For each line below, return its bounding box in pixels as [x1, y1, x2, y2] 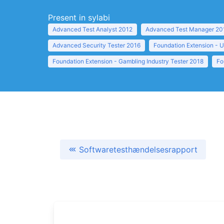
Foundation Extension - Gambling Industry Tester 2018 [52, 57, 203, 65]
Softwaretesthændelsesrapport [79, 144, 197, 154]
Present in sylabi [48, 12, 110, 22]
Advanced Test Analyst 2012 [52, 25, 132, 33]
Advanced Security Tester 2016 [52, 41, 140, 49]
